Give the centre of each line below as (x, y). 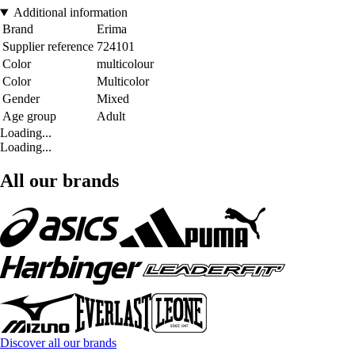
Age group (29, 116)
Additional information (70, 13)
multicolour (125, 64)
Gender (21, 99)
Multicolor (123, 82)
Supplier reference (48, 47)
